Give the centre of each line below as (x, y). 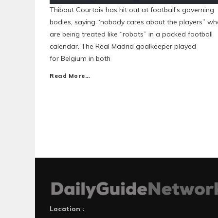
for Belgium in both (80, 58)
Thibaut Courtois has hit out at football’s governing (132, 10)
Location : (67, 209)
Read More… (70, 76)
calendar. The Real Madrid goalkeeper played (123, 46)
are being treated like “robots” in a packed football (131, 34)
